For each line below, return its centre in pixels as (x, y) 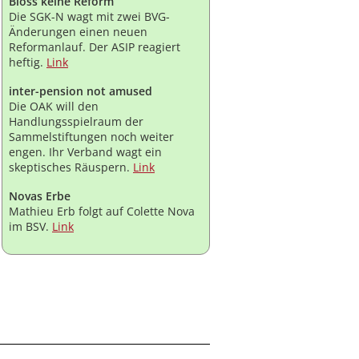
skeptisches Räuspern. (71, 167)
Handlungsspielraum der (76, 122)
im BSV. (30, 227)
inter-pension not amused (81, 91)
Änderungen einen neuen (78, 32)
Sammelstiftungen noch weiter (91, 137)
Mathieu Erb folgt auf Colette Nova (102, 212)
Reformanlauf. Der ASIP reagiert (95, 47)
